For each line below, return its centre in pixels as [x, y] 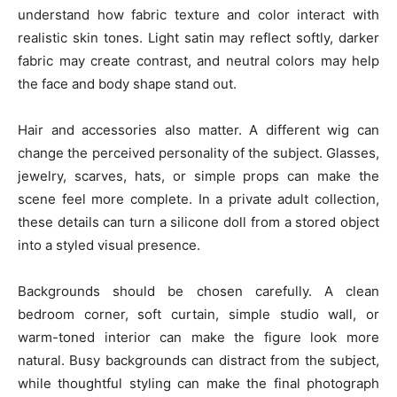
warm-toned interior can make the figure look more [198, 337]
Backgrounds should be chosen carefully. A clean [198, 291]
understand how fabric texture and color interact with [198, 15]
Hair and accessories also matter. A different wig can [198, 130]
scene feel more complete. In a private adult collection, [198, 199]
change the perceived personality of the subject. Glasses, [198, 153]
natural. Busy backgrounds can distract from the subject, [198, 360]
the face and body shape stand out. [127, 84]
